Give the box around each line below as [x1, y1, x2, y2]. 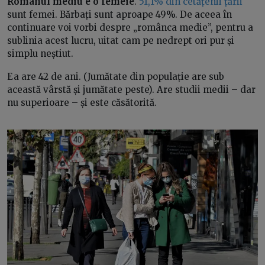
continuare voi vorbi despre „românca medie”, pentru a [7, 21, 253, 33]
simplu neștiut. [7, 47, 73, 59]
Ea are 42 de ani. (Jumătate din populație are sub [7, 70, 224, 82]
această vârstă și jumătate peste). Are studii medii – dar [7, 83, 256, 95]
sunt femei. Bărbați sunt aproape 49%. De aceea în [7, 8, 232, 20]
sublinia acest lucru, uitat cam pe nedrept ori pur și [7, 34, 234, 46]
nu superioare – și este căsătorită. [7, 96, 157, 108]
